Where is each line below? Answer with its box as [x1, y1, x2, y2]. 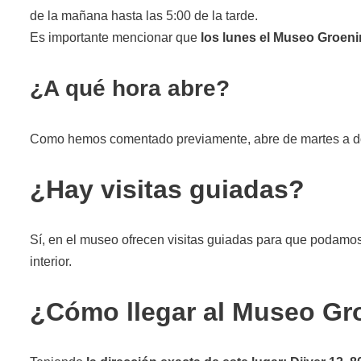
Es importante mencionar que [30, 30, 197, 44]
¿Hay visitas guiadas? [30, 174, 305, 204]
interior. [30, 254, 72, 268]
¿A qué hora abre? [30, 75, 230, 101]
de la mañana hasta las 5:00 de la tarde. [30, 8, 258, 23]
